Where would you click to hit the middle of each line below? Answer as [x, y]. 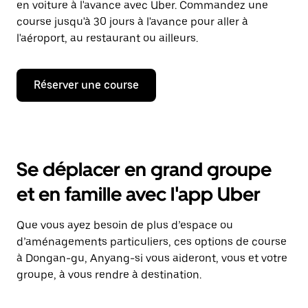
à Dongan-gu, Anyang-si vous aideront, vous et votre [152, 258]
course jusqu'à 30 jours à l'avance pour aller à [132, 22]
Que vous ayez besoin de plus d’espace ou [125, 225]
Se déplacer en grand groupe [144, 169]
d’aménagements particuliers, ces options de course [152, 242]
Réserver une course [86, 85]
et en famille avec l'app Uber [139, 194]
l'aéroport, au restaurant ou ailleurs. [107, 38]
